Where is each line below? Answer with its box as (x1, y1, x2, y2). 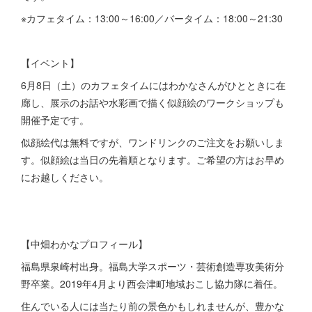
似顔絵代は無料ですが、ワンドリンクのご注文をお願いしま (21, 135, 284, 149)
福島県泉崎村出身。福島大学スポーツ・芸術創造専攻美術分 (21, 259, 284, 273)
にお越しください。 (21, 170, 109, 184)
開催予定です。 (21, 113, 89, 127)
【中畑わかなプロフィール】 (21, 237, 148, 251)
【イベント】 (21, 56, 79, 70)
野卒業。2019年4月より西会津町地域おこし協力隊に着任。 (21, 276, 283, 290)
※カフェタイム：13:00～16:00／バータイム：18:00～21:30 (21, 11, 283, 25)
